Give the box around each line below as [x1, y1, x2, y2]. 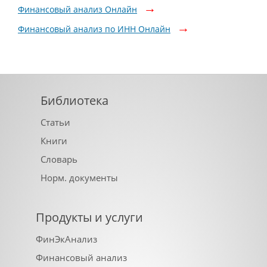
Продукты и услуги [36, 209, 143, 225]
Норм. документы [40, 171, 118, 184]
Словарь [40, 153, 77, 165]
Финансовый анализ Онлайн [18, 3, 137, 15]
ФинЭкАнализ [36, 232, 97, 245]
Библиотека [40, 92, 108, 108]
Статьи [40, 116, 70, 128]
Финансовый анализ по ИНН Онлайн [18, 23, 170, 35]
